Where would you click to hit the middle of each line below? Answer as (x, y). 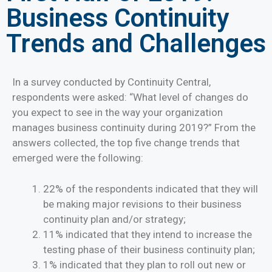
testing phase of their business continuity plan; (149, 249)
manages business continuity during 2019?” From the (134, 128)
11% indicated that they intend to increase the (148, 234)
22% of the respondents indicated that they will (151, 189)
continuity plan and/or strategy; (114, 219)
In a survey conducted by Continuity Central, (111, 82)
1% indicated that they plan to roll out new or (144, 264)
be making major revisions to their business (142, 204)
